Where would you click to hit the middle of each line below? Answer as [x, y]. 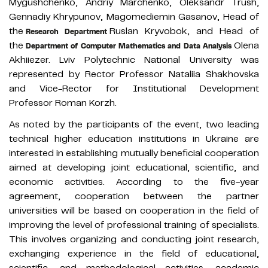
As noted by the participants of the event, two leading [134, 124]
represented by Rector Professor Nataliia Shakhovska [134, 74]
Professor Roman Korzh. [63, 103]
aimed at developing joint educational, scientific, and [134, 167]
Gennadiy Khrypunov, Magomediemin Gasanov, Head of [134, 16]
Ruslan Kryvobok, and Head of [184, 31]
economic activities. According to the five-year [134, 182]
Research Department [66, 31]
